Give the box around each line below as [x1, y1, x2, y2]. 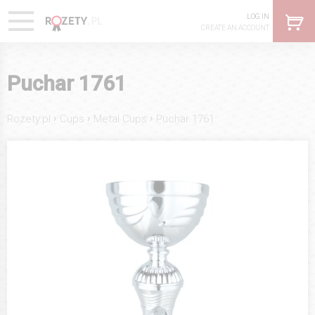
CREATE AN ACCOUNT [201, 24, 269, 32]
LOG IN [247, 13, 269, 20]
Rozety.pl [7, 112, 51, 125]
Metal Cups [94, 112, 147, 125]
